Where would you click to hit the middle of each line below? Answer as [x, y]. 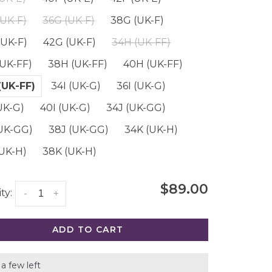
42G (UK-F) [70, 42]
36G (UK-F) [69, 20]
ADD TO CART [88, 229]
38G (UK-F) [138, 20]
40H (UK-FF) [153, 64]
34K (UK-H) [151, 130]
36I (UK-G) [141, 86]
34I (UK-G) [76, 86]
